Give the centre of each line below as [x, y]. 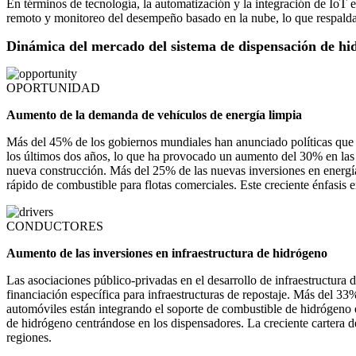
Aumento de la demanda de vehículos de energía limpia [154, 115]
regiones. [29, 338]
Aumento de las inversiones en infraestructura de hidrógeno [167, 253]
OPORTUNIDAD [53, 88]
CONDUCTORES [55, 226]
